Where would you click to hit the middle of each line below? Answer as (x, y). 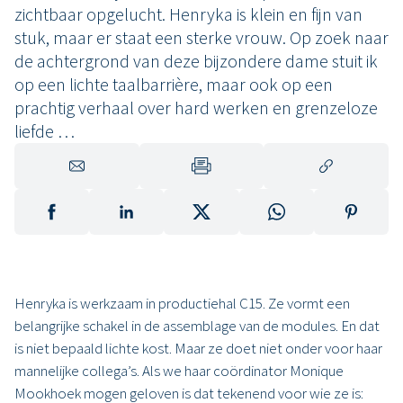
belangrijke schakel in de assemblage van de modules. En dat (197, 326)
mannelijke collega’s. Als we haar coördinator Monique (179, 371)
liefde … (45, 131)
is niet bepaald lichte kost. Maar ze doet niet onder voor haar (198, 349)
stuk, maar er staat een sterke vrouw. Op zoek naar (201, 38)
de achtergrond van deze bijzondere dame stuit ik (196, 61)
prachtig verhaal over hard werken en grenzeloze (196, 108)
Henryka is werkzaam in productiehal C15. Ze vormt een (182, 304)
